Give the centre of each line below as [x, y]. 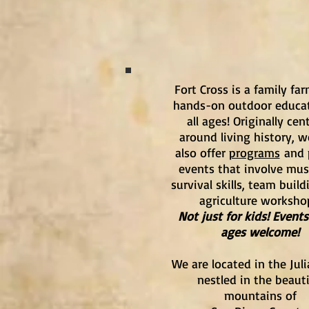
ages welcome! [260, 232]
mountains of [260, 295]
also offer [202, 152]
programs [254, 152]
